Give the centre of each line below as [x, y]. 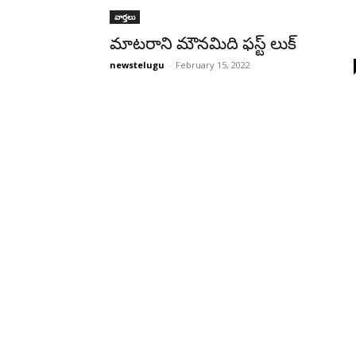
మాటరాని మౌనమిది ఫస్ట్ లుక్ [203, 44]
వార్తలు [125, 17]
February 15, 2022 [213, 65]
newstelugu [137, 65]
